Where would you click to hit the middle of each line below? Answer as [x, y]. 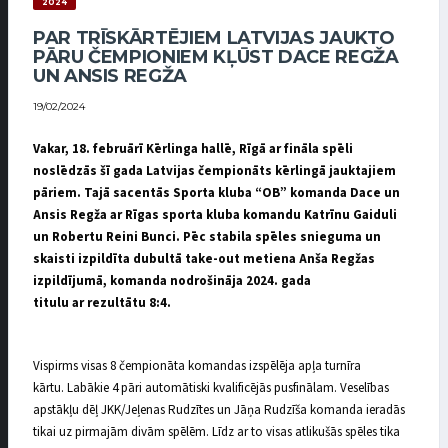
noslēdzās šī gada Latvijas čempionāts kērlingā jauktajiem [214, 170]
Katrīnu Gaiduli [350, 214]
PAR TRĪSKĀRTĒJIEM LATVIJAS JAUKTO [214, 37]
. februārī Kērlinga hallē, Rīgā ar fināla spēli [219, 148]
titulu [51, 302]
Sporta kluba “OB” [228, 192]
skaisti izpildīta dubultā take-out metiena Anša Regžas [204, 258]
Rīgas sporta [164, 214]
